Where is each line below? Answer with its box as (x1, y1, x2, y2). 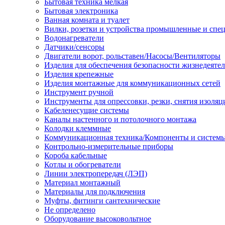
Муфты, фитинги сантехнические (44, 196, 160, 205)
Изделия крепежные (44, 70, 114, 78)
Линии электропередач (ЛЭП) (44, 169, 147, 178)
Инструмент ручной (44, 88, 114, 96)
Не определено (44, 205, 95, 214)
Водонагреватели (44, 34, 104, 42)
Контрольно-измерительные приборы (44, 142, 173, 151)
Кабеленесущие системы (44, 106, 129, 115)
